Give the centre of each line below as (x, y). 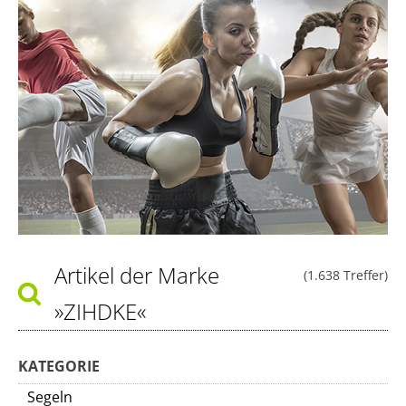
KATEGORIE (59, 366)
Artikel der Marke (137, 275)
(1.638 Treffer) (346, 275)
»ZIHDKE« (100, 311)
